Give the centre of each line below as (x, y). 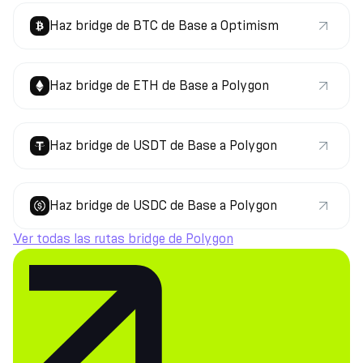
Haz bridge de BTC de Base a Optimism (164, 26)
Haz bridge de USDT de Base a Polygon (163, 145)
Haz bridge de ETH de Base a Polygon (159, 85)
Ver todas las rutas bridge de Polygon (123, 239)
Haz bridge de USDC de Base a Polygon (163, 205)
